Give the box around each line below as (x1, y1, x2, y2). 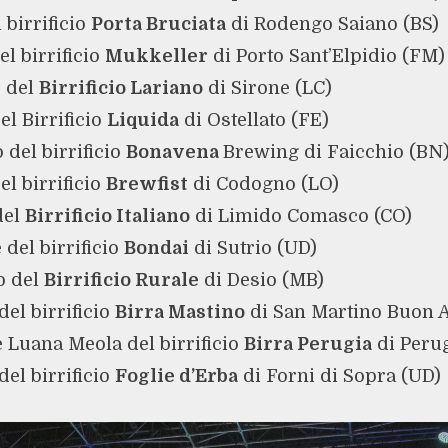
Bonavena (125, 142, 223, 163)
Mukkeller (104, 46, 208, 67)
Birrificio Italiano (24, 206, 190, 227)
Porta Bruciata (90, 14, 226, 35)
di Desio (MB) (198, 270, 324, 291)
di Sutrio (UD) (188, 238, 317, 259)
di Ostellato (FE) (178, 110, 329, 131)
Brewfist (105, 174, 188, 195)
